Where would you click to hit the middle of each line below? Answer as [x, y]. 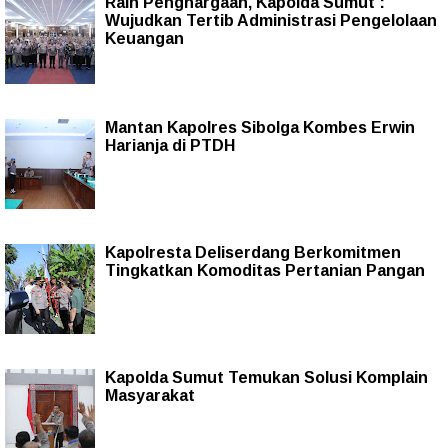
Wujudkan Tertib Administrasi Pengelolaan [271, 20]
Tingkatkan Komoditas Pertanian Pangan [265, 270]
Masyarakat [150, 395]
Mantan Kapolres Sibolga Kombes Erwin [260, 127]
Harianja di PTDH [170, 145]
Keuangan [144, 38]
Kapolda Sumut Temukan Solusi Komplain [266, 377]
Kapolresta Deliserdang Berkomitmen [253, 252]
